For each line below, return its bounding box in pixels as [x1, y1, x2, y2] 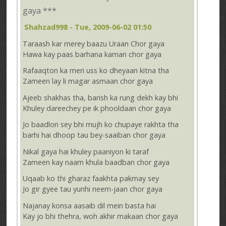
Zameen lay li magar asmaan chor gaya [23, 76, 153, 86]
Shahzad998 [24, 22, 68, 32]
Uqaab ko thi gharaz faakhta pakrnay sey [23, 174, 159, 184]
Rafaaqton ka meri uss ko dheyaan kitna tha [23, 66, 169, 76]
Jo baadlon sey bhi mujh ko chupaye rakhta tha [23, 120, 179, 130]
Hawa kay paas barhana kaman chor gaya [23, 49, 162, 59]
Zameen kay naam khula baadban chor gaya [23, 157, 170, 167]
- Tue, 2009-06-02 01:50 [68, 22, 152, 32]
